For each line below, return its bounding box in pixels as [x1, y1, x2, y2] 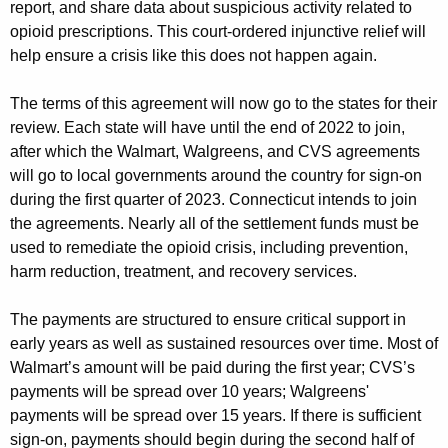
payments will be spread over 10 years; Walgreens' [10, 382, 369, 400]
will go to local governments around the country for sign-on [10, 166, 422, 184]
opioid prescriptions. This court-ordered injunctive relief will [10, 22, 426, 40]
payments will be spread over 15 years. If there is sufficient [10, 406, 421, 424]
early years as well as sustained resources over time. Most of [10, 334, 438, 352]
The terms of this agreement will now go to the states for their [10, 94, 437, 112]
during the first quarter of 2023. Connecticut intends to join [10, 190, 417, 208]
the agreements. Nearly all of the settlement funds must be [10, 214, 419, 232]
